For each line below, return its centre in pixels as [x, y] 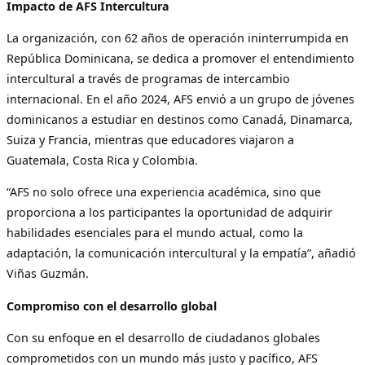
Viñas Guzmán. [48, 274]
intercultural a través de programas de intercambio [148, 79]
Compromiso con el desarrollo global [112, 306]
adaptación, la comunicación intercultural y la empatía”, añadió [181, 253]
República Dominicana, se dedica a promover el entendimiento [180, 59]
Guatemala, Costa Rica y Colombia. [102, 161]
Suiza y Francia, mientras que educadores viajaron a [150, 140]
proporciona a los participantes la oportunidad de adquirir [169, 213]
